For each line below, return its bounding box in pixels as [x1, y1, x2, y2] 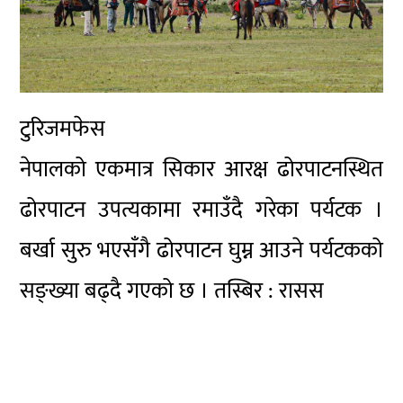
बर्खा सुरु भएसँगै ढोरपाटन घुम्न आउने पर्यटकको [20, 232, 383, 270]
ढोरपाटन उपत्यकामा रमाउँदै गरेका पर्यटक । [20, 192, 383, 229]
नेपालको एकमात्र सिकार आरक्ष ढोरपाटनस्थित [20, 151, 383, 189]
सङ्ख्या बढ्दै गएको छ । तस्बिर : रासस [20, 273, 325, 310]
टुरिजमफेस [20, 111, 106, 148]
